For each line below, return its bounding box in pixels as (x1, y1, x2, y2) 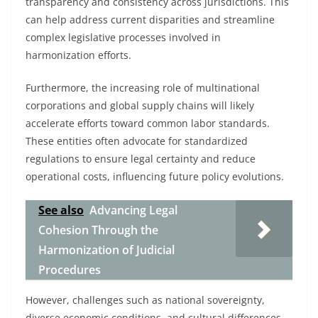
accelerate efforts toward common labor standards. (26, 116, 270, 130)
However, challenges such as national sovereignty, (26, 293, 265, 307)
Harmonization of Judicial (38, 242, 175, 258)
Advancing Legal (89, 202, 177, 218)
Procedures (38, 262, 101, 278)
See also (38, 202, 84, 218)
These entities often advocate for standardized (26, 134, 248, 148)
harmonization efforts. (26, 48, 131, 62)
